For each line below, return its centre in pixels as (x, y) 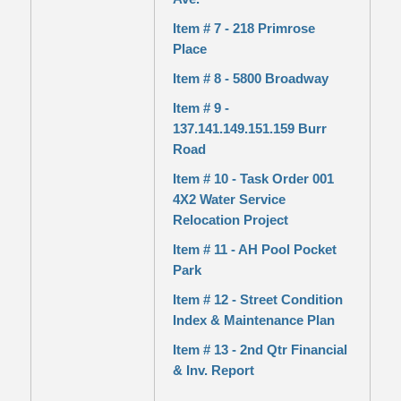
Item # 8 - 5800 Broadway (250, 78)
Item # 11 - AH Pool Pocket (254, 249)
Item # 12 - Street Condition (257, 299)
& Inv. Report (213, 370)
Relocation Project (230, 220)
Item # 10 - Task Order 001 (253, 179)
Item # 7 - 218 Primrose (243, 28)
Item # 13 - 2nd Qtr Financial (260, 350)
